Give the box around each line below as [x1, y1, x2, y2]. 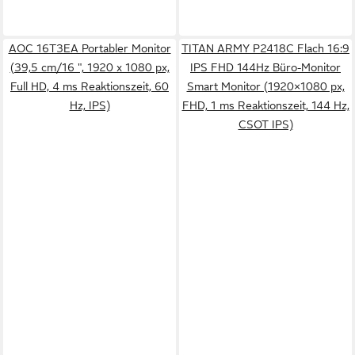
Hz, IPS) [69, 99, 110, 112]
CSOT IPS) [238, 118, 293, 131]
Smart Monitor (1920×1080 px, [186, 80, 345, 93]
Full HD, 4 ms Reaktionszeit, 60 [10, 80, 169, 93]
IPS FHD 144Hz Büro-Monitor [190, 61, 341, 74]
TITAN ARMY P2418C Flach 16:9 [181, 42, 349, 55]
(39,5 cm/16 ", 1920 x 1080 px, [10, 61, 170, 74]
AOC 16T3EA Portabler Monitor [8, 42, 171, 55]
